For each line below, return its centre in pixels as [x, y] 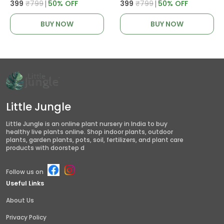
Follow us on [25, 171]
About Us [20, 200]
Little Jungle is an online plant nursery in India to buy [87, 124]
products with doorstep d [45, 148]
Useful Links [25, 183]
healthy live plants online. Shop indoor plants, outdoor [89, 132]
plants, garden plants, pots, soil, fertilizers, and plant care [95, 140]
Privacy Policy [26, 217]
